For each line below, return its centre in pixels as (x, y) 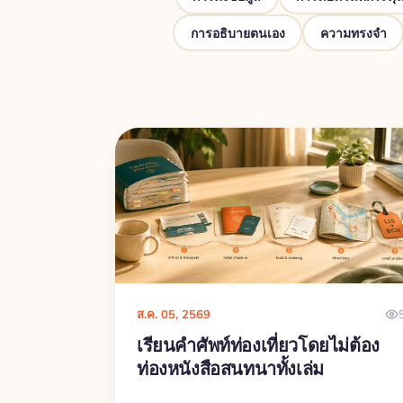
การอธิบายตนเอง (237, 33)
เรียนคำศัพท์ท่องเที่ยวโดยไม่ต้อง (258, 346)
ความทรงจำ (353, 33)
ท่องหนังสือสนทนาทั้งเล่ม (230, 369)
